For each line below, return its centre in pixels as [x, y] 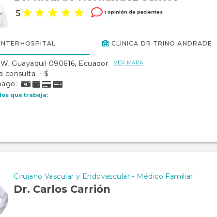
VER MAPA [129, 63]
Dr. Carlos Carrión [62, 189]
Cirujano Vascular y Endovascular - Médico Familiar [103, 176]
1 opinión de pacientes [133, 12]
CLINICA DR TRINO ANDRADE [162, 43]
